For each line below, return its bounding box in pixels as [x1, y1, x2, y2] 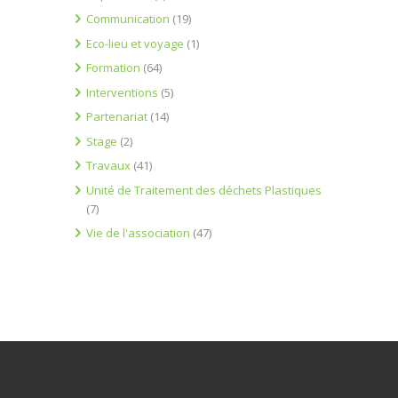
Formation [86, 60, 140, 76]
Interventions [86, 84, 158, 100]
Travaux [86, 157, 131, 174]
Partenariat [86, 108, 147, 125]
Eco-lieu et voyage [86, 35, 184, 52]
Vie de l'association [86, 225, 190, 242]
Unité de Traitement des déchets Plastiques [86, 181, 322, 198]
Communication [86, 11, 170, 28]
